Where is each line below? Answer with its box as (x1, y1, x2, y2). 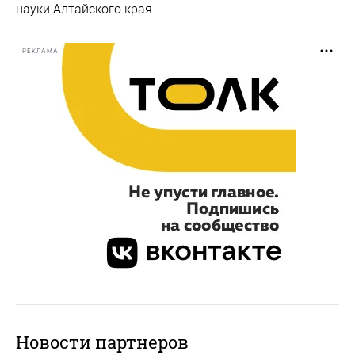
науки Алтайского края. (16, 2, 155, 17)
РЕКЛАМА (22, 47, 59, 55)
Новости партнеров (16, 330, 189, 353)
